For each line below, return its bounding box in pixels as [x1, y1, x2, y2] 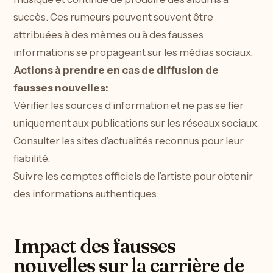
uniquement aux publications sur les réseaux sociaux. [13, 117, 259, 130]
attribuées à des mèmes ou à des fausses [13, 29, 204, 41]
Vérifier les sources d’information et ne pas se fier [13, 99, 244, 112]
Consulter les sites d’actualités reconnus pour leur [13, 135, 244, 147]
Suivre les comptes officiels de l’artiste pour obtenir [13, 170, 253, 183]
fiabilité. [13, 152, 50, 165]
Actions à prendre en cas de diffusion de [13, 64, 219, 77]
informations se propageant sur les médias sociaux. [13, 46, 253, 59]
